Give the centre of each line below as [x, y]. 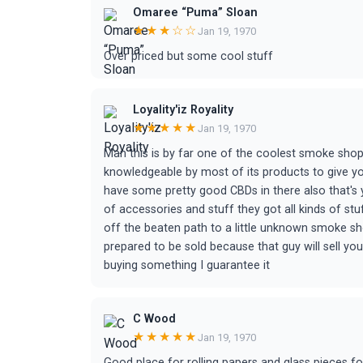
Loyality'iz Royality [183, 110]
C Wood [154, 319]
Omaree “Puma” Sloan [195, 13]
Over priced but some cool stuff [188, 56]
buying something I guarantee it [187, 265]
